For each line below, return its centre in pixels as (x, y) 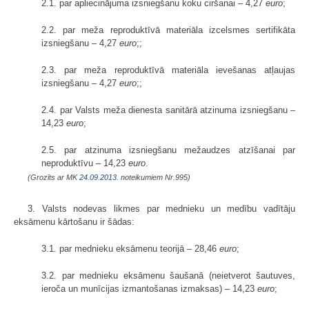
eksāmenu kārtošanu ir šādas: (74, 221)
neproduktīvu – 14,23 (85, 163)
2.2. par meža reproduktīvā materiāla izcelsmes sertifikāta (168, 30)
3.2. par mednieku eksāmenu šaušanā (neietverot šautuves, (168, 275)
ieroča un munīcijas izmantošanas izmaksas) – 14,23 (149, 288)
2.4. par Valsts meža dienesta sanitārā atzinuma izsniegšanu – (168, 110)
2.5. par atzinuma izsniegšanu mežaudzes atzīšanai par (168, 150)
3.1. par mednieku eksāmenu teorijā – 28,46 (130, 248)
